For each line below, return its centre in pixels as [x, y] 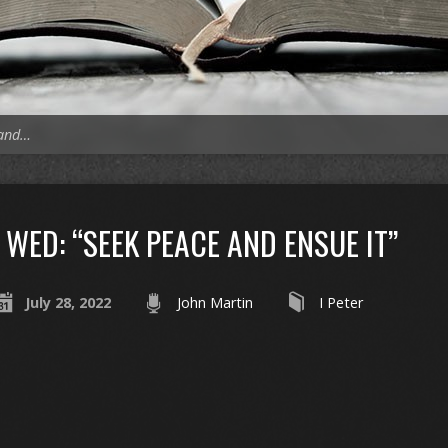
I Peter [340, 302]
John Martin [214, 302]
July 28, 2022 [67, 302]
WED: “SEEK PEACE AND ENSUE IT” [201, 242]
